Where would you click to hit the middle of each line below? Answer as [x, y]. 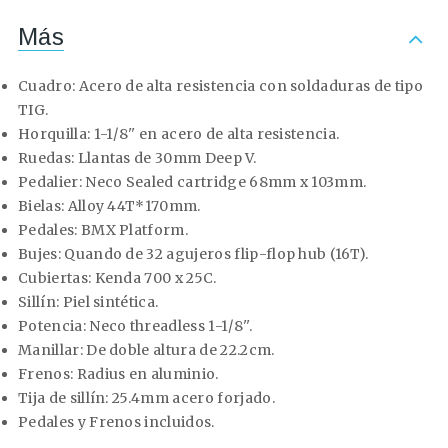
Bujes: [39, 254]
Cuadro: [47, 86]
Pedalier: [50, 182]
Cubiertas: [55, 278]
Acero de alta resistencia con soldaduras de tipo [249, 86]
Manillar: [50, 350]
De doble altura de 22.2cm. [178, 350]
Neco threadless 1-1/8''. [168, 326]
